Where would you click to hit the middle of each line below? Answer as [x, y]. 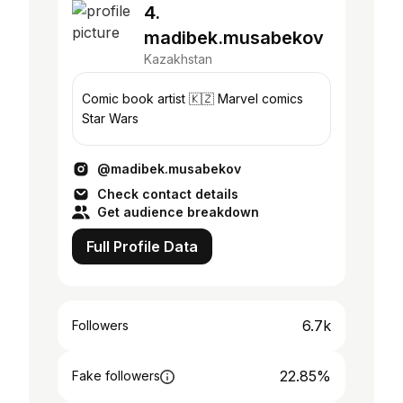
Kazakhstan [178, 59]
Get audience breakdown [178, 212]
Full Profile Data [142, 246]
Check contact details [168, 194]
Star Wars [110, 118]
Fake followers [116, 376]
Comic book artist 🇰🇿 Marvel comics [150, 99]
